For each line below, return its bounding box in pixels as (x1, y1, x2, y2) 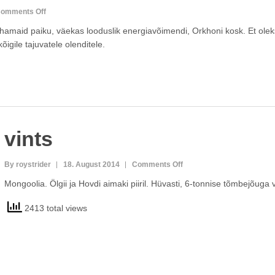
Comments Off (131, 160, 183, 169)
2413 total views (21, 203, 87, 213)
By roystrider (4, 160, 51, 169)
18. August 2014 (63, 160, 120, 169)
